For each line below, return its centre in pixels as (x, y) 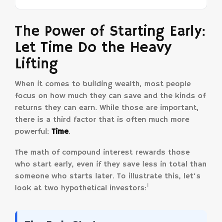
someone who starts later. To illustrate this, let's (108, 176)
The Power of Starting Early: (110, 31)
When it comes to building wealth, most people (103, 84)
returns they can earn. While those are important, (107, 108)
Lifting (36, 64)
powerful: (33, 132)
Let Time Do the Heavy (93, 48)
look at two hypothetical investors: (81, 188)
